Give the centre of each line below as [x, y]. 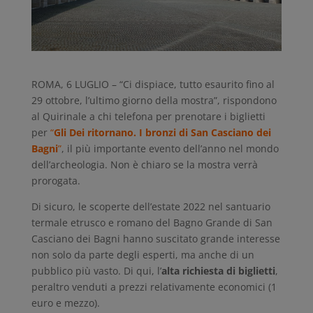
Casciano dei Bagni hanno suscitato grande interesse [155, 238]
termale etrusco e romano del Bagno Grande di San [152, 222]
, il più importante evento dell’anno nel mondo [170, 148]
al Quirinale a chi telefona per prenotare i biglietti [148, 116]
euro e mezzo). [65, 303]
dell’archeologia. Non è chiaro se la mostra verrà [144, 164]
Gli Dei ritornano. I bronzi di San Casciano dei [162, 132]
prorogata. [56, 180]
